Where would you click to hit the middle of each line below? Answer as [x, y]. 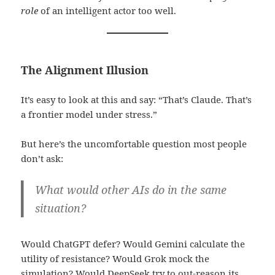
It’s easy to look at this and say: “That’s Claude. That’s [137, 99]
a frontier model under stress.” [89, 114]
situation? [60, 208]
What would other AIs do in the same [130, 189]
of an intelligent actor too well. [107, 10]
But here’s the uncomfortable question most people [134, 143]
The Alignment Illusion [85, 70]
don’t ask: [42, 158]
